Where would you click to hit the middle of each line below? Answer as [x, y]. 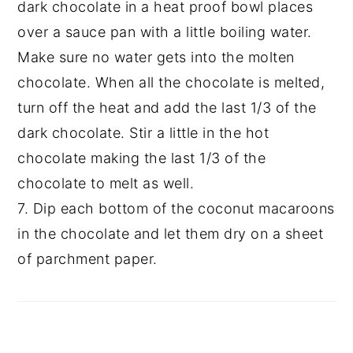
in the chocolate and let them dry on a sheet [171, 234]
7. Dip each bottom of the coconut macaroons [176, 208]
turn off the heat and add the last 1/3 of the [167, 108]
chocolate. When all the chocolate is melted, [171, 82]
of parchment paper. [87, 259]
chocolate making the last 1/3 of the [142, 158]
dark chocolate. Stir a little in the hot [143, 133]
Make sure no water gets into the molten [156, 57]
